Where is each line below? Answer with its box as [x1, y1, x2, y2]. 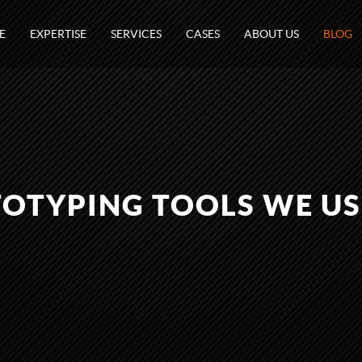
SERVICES [111, 27, 162, 40]
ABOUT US [244, 27, 299, 40]
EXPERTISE [30, 27, 86, 40]
